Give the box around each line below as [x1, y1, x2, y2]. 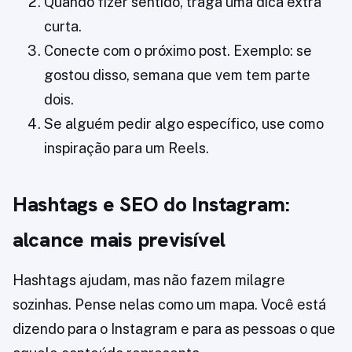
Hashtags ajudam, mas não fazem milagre [13, 272, 285, 289]
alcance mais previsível [13, 226, 226, 254]
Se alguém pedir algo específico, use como [44, 115, 324, 133]
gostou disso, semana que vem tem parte [44, 67, 310, 84]
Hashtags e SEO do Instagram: [13, 191, 290, 218]
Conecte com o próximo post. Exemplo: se [44, 42, 312, 60]
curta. [44, 18, 82, 35]
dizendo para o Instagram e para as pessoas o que [13, 321, 335, 338]
